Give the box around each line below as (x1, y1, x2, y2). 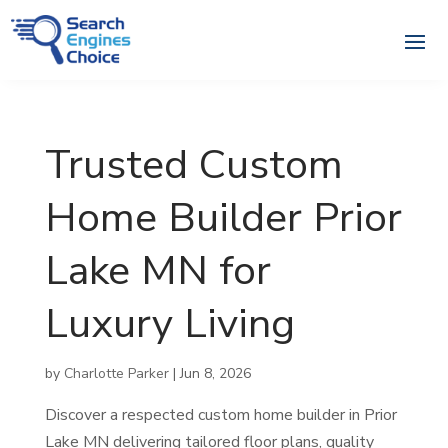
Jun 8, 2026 (179, 364, 251, 384)
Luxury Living (44, 296, 295, 352)
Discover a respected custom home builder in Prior (44, 404, 397, 427)
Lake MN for (44, 243, 271, 299)
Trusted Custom (44, 137, 343, 193)
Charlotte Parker (63, 364, 169, 384)
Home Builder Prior (44, 190, 402, 246)
